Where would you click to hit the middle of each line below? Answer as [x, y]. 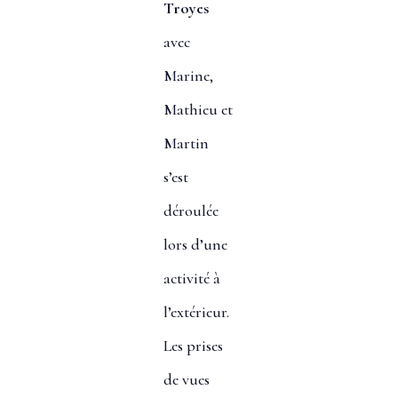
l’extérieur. [196, 312]
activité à [191, 279]
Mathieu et [198, 110]
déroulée [191, 211]
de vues [186, 380]
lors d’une [195, 245]
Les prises [193, 346]
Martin [186, 143]
